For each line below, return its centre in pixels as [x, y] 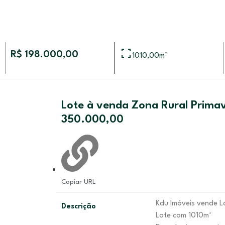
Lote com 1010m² [185, 216]
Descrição [79, 207]
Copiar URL [79, 182]
